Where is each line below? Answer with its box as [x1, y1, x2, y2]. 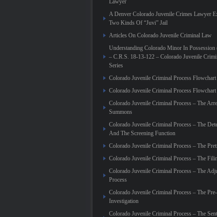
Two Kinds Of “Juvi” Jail [109, 19, 168, 26]
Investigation [109, 198, 139, 204]
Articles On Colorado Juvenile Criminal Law [109, 32, 212, 39]
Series [109, 62, 123, 69]
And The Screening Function [109, 130, 175, 137]
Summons [109, 108, 132, 115]
